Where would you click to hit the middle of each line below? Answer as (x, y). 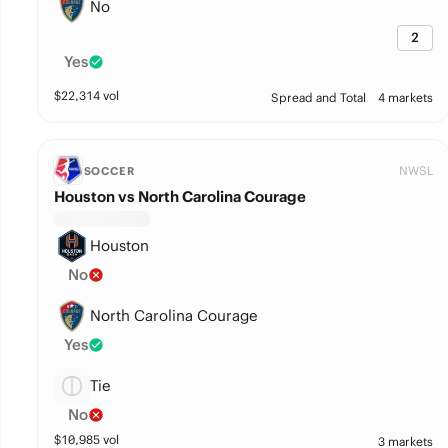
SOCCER (109, 171)
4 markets (405, 97)
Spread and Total (318, 97)
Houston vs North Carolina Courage (179, 196)
